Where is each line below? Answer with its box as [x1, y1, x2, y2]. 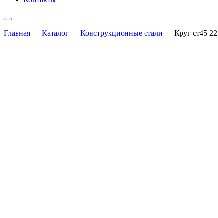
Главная [4, 28, 30, 37]
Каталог [42, 28, 69, 37]
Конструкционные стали [80, 28, 163, 37]
